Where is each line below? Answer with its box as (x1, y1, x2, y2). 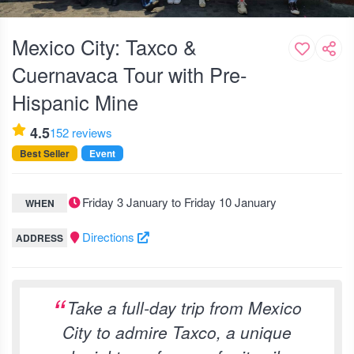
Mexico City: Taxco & (12, 32, 197, 61)
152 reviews (50, 124, 112, 141)
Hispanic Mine (12, 88, 138, 116)
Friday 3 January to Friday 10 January (81, 194, 277, 210)
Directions (81, 228, 137, 245)
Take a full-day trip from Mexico (67, 296, 302, 319)
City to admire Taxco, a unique (62, 320, 292, 344)
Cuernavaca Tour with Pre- (12, 60, 247, 88)
